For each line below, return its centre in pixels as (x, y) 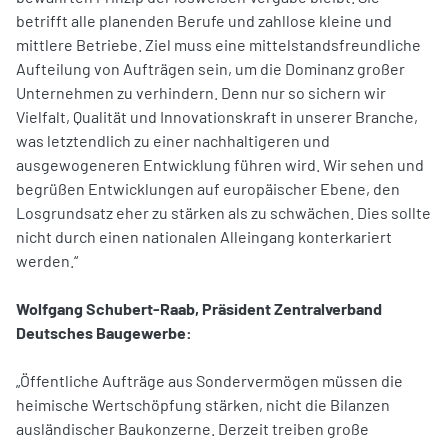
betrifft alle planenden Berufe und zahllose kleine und (204, 20)
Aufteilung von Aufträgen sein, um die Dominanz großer (210, 68)
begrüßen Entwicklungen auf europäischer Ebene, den (208, 188)
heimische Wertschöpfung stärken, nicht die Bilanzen (203, 404)
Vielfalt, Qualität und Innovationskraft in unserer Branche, (217, 116)
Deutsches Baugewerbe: (104, 332)
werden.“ (47, 260)
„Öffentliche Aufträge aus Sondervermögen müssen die (209, 380)
